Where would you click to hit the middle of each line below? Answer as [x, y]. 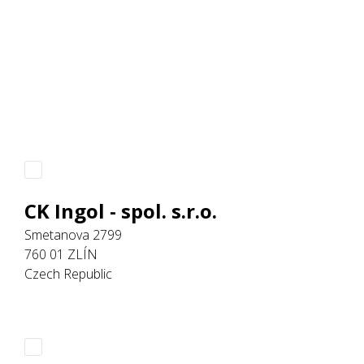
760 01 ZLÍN [61, 254]
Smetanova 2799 [73, 234]
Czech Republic [68, 273]
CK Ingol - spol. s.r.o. [120, 210]
